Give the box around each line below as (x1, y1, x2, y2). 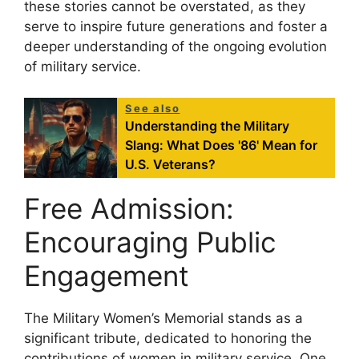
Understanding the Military (125, 117, 290, 134)
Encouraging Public (24, 224, 276, 259)
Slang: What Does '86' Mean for (125, 136, 318, 153)
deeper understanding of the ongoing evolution (24, 38, 327, 55)
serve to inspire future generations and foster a (24, 18, 328, 35)
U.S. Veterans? (125, 155, 216, 172)
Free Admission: (24, 191, 234, 225)
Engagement (24, 258, 189, 292)
